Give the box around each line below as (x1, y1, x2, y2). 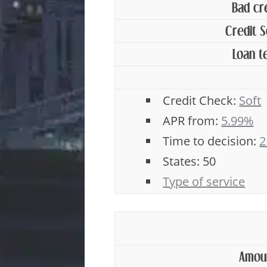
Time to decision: (163, 133, 260, 149)
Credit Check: (163, 92, 240, 108)
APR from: (163, 113, 222, 129)
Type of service (163, 173, 246, 190)
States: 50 (163, 153, 216, 169)
